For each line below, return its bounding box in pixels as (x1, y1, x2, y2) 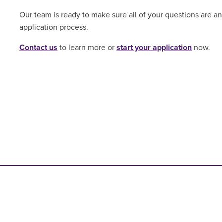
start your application (116, 43, 192, 53)
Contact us (19, 43, 57, 53)
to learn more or (57, 43, 116, 53)
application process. (19, 22, 88, 32)
